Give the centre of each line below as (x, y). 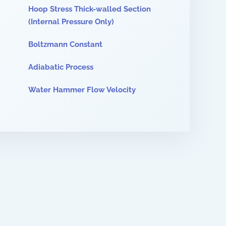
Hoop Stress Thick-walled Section (90, 9)
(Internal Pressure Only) (71, 22)
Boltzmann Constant (65, 44)
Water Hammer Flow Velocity (82, 90)
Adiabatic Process (61, 67)
